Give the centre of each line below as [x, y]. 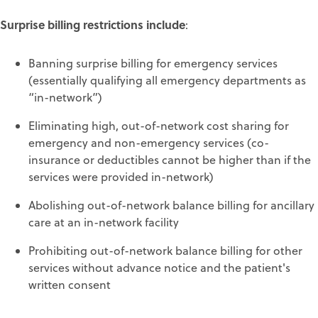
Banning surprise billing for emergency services [153, 63]
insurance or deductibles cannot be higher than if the [170, 159]
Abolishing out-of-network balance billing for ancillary [171, 205]
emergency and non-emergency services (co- [149, 142]
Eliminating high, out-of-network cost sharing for [159, 125]
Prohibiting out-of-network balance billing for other [165, 250]
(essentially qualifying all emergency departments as [167, 80]
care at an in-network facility [104, 222]
